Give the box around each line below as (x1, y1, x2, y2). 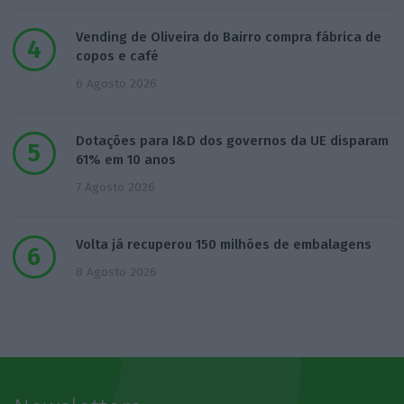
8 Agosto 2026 (75, 264, 157, 280)
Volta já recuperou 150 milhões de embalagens (75, 236, 372, 253)
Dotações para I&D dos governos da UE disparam (75, 133, 389, 150)
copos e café (75, 48, 159, 65)
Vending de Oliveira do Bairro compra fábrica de (75, 29, 381, 46)
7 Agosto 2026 (75, 179, 155, 196)
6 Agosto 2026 (75, 76, 157, 92)
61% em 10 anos (75, 151, 176, 169)
